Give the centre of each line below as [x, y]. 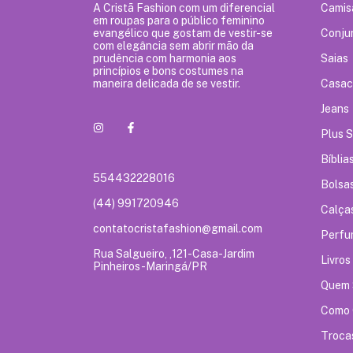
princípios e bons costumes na [168, 71]
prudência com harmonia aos [165, 58]
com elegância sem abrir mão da [173, 45]
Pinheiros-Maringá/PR [150, 266]
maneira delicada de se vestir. [167, 83]
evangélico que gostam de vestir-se [183, 33]
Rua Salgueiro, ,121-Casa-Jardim [174, 253]
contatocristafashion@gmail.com [178, 228]
